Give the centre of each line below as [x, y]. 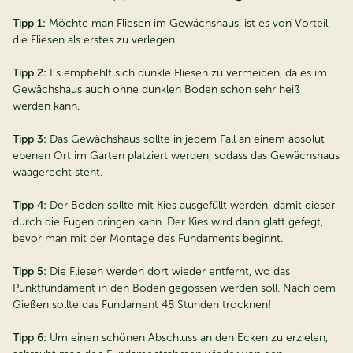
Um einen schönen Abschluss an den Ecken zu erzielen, [187, 338]
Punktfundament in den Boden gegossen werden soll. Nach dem [174, 288]
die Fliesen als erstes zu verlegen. [95, 40]
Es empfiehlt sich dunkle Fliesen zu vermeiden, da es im [187, 73]
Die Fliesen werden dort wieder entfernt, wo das [168, 272]
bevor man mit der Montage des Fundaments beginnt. [148, 239]
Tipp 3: [31, 139]
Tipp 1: [29, 24]
